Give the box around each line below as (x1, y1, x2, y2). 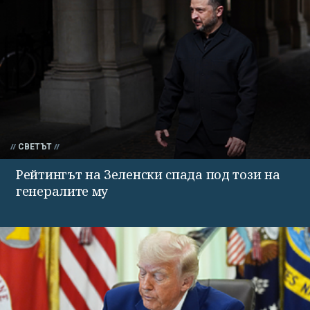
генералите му (16, 183, 109, 200)
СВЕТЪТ (18, 142, 52, 152)
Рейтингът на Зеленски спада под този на (16, 166, 280, 183)
